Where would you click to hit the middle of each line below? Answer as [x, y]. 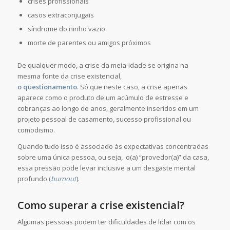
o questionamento [47, 87]
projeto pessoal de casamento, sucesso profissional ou [104, 119]
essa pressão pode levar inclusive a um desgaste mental [106, 168]
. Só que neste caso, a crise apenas [132, 87]
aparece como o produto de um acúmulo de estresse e [103, 97]
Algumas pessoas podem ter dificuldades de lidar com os [106, 222]
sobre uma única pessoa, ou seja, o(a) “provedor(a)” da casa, [113, 157]
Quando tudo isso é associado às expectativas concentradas [113, 146]
